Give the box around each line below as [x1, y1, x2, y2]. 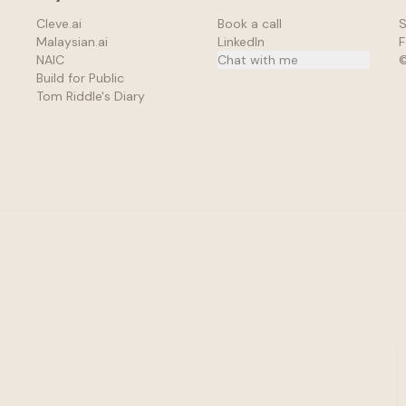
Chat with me [217, 52, 298, 68]
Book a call [217, 15, 282, 32]
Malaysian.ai [36, 34, 108, 50]
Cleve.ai [36, 15, 82, 32]
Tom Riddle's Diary [36, 88, 145, 104]
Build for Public [36, 70, 124, 86]
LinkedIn [217, 34, 265, 50]
